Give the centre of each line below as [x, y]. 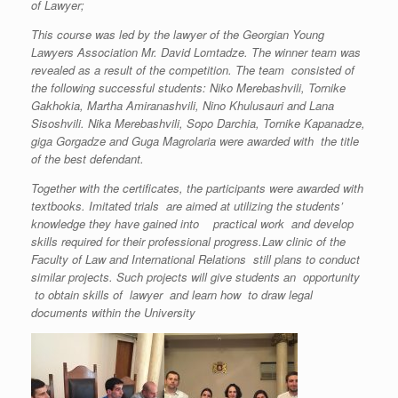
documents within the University [113, 312]
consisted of [319, 70]
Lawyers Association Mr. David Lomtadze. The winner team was [196, 52]
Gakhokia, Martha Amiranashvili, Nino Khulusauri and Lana [183, 105]
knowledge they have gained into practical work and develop [194, 223]
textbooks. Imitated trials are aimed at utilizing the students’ [189, 206]
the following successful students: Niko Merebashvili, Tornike [188, 88]
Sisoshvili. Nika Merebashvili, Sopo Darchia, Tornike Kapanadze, [198, 123]
